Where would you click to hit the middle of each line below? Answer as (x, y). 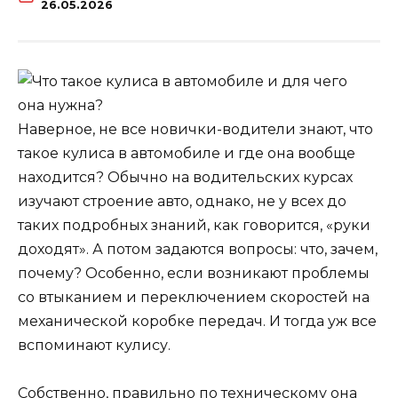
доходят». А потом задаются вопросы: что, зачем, (198, 249)
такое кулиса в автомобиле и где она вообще (187, 153)
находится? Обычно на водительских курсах (185, 177)
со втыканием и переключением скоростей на (194, 297)
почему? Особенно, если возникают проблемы (194, 273)
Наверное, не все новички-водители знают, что (195, 129)
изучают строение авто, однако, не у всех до (182, 201)
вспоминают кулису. (94, 345)
